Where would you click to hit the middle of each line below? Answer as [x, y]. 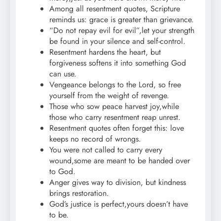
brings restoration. [79, 193]
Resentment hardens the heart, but [105, 52]
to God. [62, 172]
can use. [63, 74]
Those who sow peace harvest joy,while [114, 107]
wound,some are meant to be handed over [120, 161]
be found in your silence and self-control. [117, 41]
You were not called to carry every [106, 150]
